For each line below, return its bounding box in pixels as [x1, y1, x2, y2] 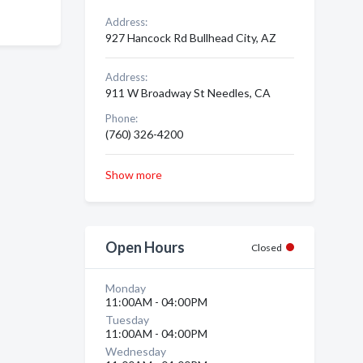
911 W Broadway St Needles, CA [105, 86, 271, 100]
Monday [105, 281, 146, 295]
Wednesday [105, 344, 166, 358]
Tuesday [105, 313, 149, 327]
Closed [251, 241, 282, 254]
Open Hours [105, 238, 185, 256]
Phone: [105, 112, 138, 125]
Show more [105, 168, 162, 181]
